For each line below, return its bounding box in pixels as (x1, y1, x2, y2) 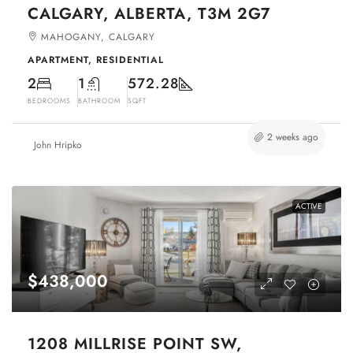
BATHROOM (78, 95, 121, 106)
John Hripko (34, 137, 82, 152)
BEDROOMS (28, 95, 71, 106)
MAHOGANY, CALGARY (41, 29, 155, 44)
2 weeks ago (267, 129, 318, 144)
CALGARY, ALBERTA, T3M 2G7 (28, 2, 271, 25)
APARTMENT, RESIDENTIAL (28, 52, 164, 67)
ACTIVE (295, 199, 322, 212)
